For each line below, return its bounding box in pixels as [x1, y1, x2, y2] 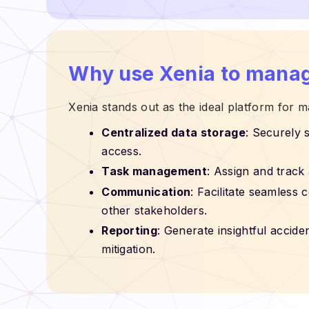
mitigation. [101, 242, 156, 257]
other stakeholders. [101, 203, 208, 217]
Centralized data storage [101, 125, 246, 139]
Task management [101, 164, 207, 179]
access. [101, 143, 142, 158]
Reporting [101, 223, 158, 238]
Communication [101, 184, 191, 199]
